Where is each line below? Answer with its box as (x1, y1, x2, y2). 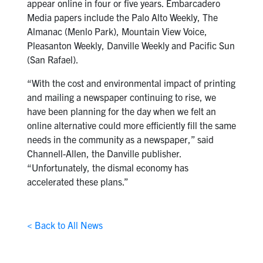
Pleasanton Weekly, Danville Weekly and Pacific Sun (26, 39, 235, 52)
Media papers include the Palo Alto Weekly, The (26, 11, 218, 23)
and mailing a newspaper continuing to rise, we (26, 91, 216, 103)
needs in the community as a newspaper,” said (26, 133, 214, 146)
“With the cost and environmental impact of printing (26, 77, 235, 89)
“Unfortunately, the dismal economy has (26, 161, 188, 174)
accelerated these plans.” (26, 176, 129, 188)
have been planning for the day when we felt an (26, 105, 216, 117)
